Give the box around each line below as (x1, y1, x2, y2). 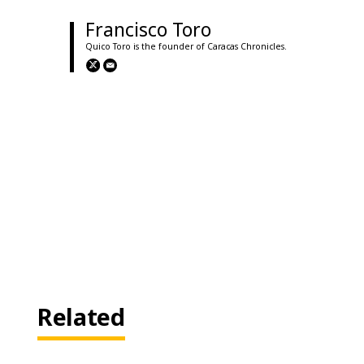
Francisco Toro (85, 15, 212, 42)
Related (37, 301, 125, 333)
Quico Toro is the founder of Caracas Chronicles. (85, 41, 288, 53)
